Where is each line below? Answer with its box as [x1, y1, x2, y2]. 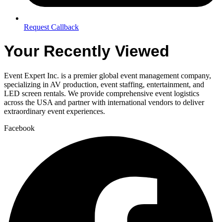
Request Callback [24, 23, 79, 31]
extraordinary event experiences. [4, 107, 105, 115]
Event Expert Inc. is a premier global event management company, [4, 71, 211, 80]
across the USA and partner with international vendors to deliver [4, 98, 204, 107]
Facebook [4, 123, 35, 132]
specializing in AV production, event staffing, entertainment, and [4, 80, 204, 89]
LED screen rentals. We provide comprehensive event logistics [4, 89, 199, 98]
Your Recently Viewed [4, 42, 169, 60]
